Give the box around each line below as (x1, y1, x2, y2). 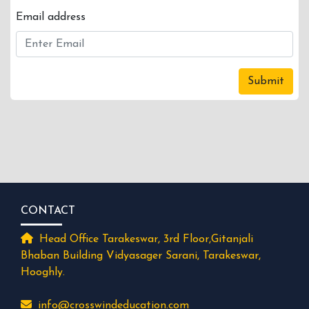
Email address (16, 12, 86, 23)
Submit (248, 76, 284, 87)
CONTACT (21, 206, 75, 217)
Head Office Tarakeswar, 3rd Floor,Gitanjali (36, 234, 253, 245)
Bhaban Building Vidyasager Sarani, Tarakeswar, (21, 250, 261, 261)
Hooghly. (21, 267, 65, 278)
